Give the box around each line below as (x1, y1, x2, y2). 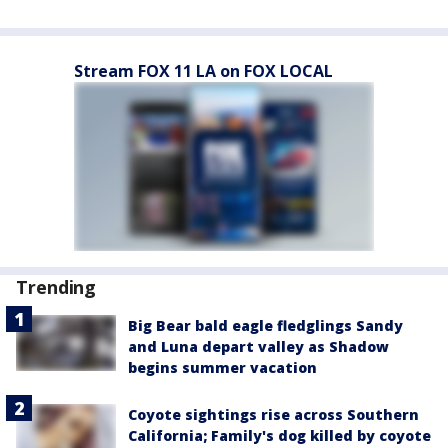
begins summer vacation (128, 357, 317, 377)
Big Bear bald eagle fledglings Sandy (128, 315, 403, 335)
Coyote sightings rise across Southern (128, 404, 419, 424)
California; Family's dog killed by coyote (128, 425, 431, 445)
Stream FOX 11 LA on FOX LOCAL (74, 59, 333, 82)
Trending (16, 274, 97, 299)
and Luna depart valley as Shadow (128, 336, 389, 356)
